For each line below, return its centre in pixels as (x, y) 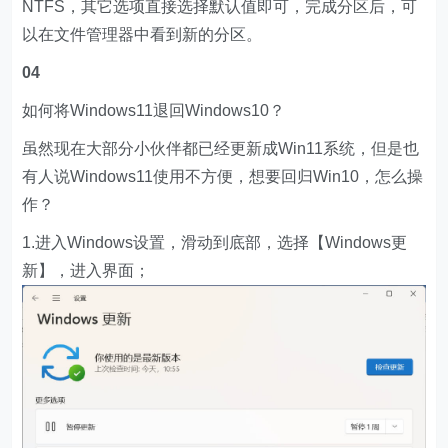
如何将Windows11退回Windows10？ (154, 111)
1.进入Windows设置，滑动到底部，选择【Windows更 (215, 243)
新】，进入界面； (86, 271)
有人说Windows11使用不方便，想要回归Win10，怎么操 (223, 177)
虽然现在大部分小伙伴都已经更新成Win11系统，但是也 (221, 149)
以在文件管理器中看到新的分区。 (142, 35)
